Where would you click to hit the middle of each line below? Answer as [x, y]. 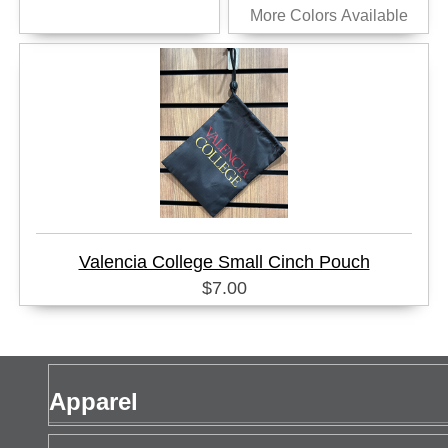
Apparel [93, 402]
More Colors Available [328, 15]
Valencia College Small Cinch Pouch [224, 261]
